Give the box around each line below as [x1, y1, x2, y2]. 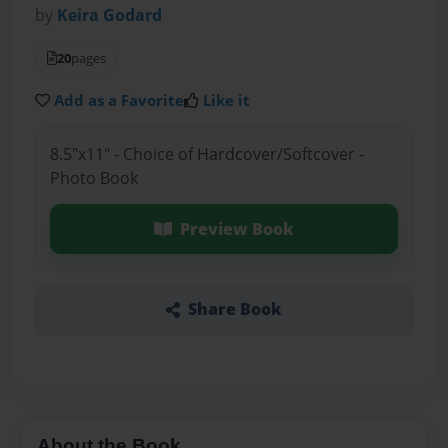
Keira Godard [57, 4, 163, 27]
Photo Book [49, 166, 138, 189]
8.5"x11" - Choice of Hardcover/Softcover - [49, 142, 364, 165]
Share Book [187, 298, 282, 321]
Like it [203, 90, 251, 111]
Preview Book [179, 217, 294, 240]
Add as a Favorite [54, 90, 185, 111]
